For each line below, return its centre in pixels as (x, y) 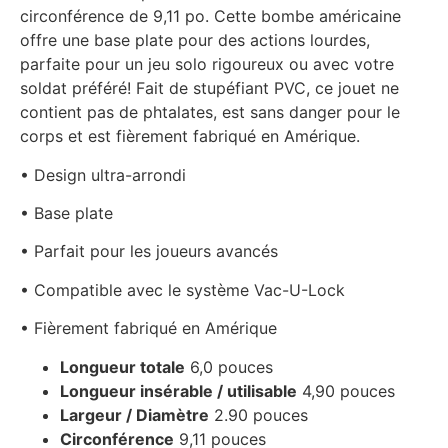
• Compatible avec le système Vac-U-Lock (182, 289)
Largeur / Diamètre (134, 414)
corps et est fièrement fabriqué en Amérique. (190, 136)
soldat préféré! (78, 88)
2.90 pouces (258, 414)
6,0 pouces (229, 366)
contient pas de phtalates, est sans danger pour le (210, 112)
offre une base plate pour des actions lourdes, (195, 40)
